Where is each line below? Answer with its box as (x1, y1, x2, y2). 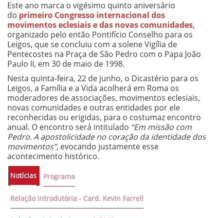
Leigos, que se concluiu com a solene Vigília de (7, 39, 177, 50)
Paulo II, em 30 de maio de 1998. (7, 58, 125, 70)
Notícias (10, 171, 36, 181)
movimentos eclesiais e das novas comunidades (7, 19, 193, 31)
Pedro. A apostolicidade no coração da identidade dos (7, 131, 206, 143)
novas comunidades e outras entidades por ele (7, 102, 180, 113)
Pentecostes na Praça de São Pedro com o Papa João (7, 49, 201, 60)
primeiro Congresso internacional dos (19, 10, 165, 21)
